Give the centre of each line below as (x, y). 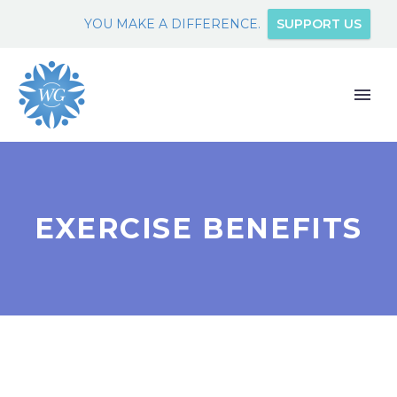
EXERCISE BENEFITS (198, 228)
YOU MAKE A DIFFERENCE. (172, 24)
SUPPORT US (319, 24)
